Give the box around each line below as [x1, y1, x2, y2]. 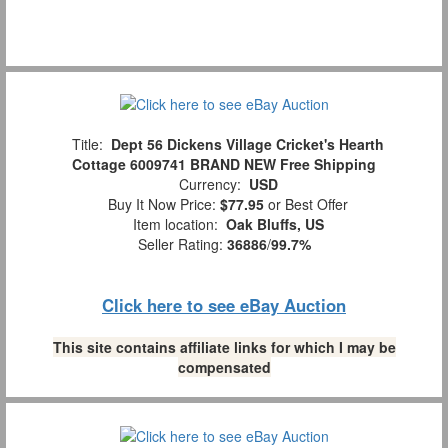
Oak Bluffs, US [225, 214, 324, 235]
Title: [64, 134, 111, 155]
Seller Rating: [137, 234, 227, 255]
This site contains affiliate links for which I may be [52, 337, 396, 358]
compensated [177, 357, 271, 378]
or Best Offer [264, 194, 348, 215]
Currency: [170, 174, 249, 195]
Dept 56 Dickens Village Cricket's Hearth [111, 134, 384, 155]
